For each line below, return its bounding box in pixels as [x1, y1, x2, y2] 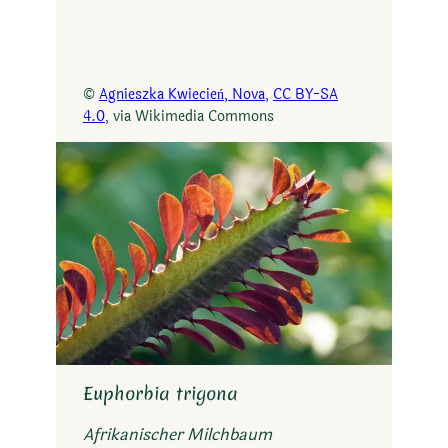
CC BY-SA [272, 83, 338, 106]
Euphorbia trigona [82, 381, 238, 407]
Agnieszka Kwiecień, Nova [98, 83, 265, 106]
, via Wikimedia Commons [104, 105, 274, 128]
